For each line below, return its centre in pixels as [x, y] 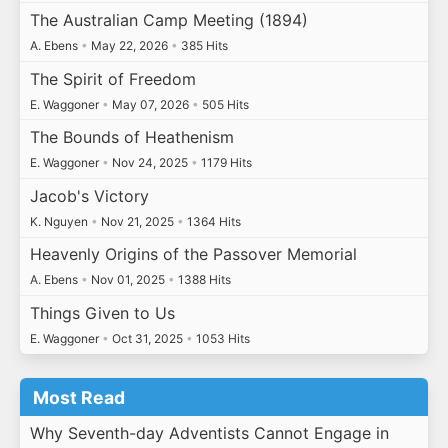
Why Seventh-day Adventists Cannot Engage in [209, 433]
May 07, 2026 [150, 104]
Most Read [79, 397]
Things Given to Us [102, 313]
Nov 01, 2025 [127, 280]
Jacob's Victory [89, 195]
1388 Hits [202, 280]
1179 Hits [224, 163]
